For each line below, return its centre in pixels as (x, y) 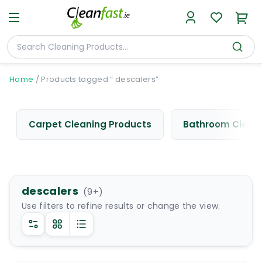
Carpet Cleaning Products (90, 124)
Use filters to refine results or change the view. (121, 206)
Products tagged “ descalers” (100, 79)
